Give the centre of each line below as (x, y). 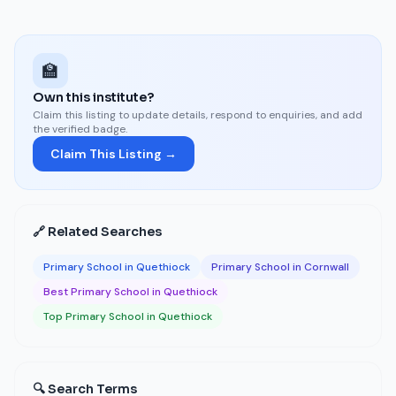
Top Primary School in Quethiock (128, 316)
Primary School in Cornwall (280, 267)
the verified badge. (80, 129)
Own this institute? (93, 97)
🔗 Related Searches (97, 232)
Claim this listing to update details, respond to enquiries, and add (198, 115)
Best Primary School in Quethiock (130, 292)
